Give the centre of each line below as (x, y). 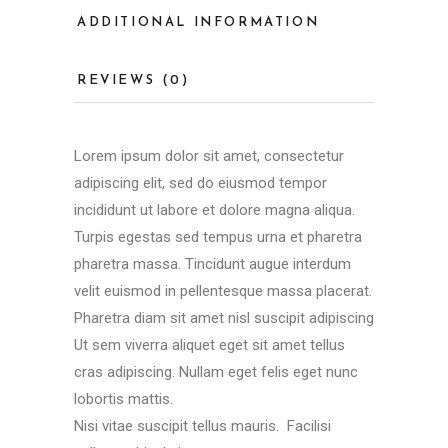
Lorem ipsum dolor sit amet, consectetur (209, 155)
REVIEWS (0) (133, 80)
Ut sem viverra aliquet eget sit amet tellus (209, 344)
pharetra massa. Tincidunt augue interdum (212, 263)
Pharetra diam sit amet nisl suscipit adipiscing (224, 317)
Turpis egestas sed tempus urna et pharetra (218, 236)
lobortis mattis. (123, 398)
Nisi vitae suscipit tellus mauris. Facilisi (202, 425)
